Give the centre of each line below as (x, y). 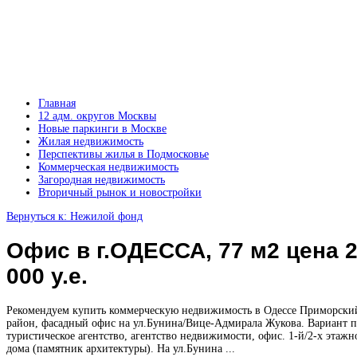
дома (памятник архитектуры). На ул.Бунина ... (121, 348)
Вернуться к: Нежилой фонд (75, 216)
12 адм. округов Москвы (97, 116)
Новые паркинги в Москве (102, 129)
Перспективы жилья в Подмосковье (124, 154)
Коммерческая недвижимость (108, 167)
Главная (57, 103)
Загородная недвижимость (102, 180)
